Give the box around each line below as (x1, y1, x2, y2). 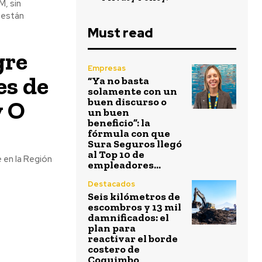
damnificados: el (88, 211, 169, 224)
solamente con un (88, 85, 177, 98)
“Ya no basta (88, 74, 149, 87)
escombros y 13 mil (88, 201, 181, 213)
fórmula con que (88, 127, 170, 140)
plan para (88, 222, 136, 235)
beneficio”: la (88, 116, 150, 129)
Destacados (88, 179, 135, 189)
